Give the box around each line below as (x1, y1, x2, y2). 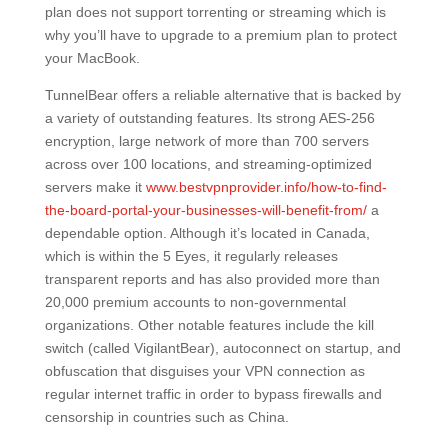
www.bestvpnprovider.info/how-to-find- (145, 179, 387, 195)
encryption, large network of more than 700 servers (44, 133, 369, 149)
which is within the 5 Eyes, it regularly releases (44, 248, 338, 264)
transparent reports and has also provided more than (44, 271, 380, 287)
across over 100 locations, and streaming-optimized (44, 156, 372, 172)
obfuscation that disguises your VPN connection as (44, 363, 365, 379)
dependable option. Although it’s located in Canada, (44, 225, 370, 241)
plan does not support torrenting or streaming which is (44, 4, 386, 20)
